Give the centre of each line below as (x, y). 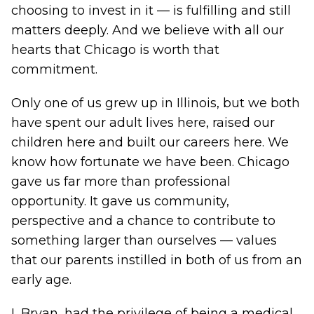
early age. (41, 280)
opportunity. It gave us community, (120, 201)
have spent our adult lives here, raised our (143, 123)
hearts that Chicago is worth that (115, 50)
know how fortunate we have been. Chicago (150, 162)
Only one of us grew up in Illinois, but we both (156, 103)
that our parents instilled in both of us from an (157, 260)
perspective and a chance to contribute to (143, 221)
